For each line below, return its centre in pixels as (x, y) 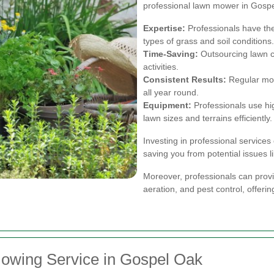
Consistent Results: (185, 79)
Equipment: (167, 105)
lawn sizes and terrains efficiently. (208, 118)
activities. (161, 66)
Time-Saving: (171, 54)
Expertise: (164, 28)
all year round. (171, 92)
